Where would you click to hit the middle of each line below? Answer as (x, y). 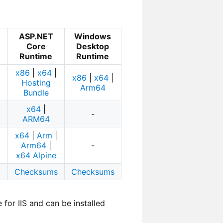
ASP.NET (36, 37)
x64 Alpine (36, 156)
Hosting (36, 83)
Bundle (36, 93)
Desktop (93, 47)
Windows (93, 37)
